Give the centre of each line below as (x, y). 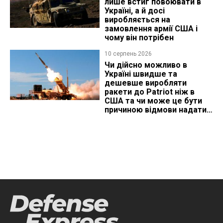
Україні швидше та (141, 74)
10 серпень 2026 (128, 54)
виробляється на (137, 20)
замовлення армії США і (151, 29)
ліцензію (121, 119)
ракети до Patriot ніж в (149, 92)
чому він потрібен (139, 38)
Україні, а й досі (134, 11)
